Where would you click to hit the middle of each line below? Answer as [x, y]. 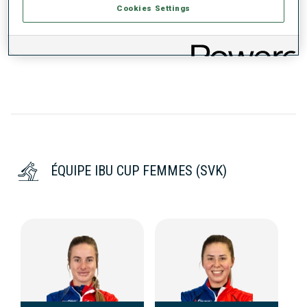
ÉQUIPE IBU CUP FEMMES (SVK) [139, 171]
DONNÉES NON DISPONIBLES [89, 41]
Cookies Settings [153, 9]
